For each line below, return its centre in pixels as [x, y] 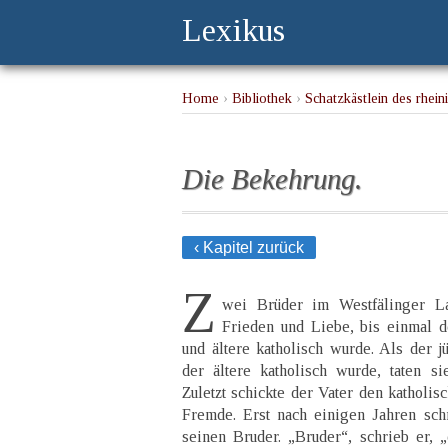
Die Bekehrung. [272, 178]
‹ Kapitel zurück [249, 247]
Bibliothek [262, 98]
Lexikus [233, 30]
